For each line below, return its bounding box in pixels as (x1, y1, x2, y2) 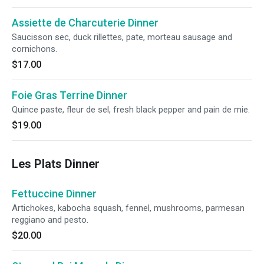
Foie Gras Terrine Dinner (12, 89, 127, 101)
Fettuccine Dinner (12, 187, 97, 200)
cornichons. (12, 44, 57, 54)
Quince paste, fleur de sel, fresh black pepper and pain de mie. (12, 104, 250, 115)
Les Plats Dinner (12, 157, 100, 171)
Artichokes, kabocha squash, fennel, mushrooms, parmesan (12, 203, 245, 213)
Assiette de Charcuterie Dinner (12, 16, 159, 29)
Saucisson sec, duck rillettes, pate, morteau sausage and (12, 32, 232, 42)
